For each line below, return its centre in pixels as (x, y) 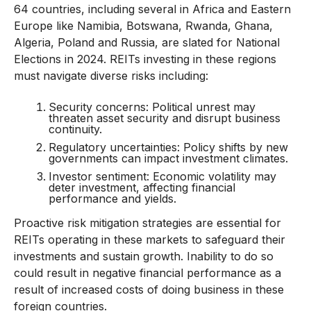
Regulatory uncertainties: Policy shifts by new (168, 148)
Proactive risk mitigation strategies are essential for (147, 223)
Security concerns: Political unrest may (152, 107)
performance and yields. (112, 199)
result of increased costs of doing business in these (149, 290)
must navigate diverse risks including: (111, 76)
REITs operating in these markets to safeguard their (149, 240)
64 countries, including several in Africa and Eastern (152, 9)
